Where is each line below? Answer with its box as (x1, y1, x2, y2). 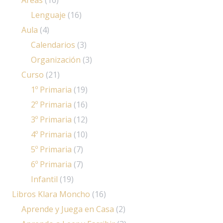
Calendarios (31, 39, 76, 50)
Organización (31, 54, 81, 65)
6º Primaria (31, 158, 72, 170)
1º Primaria (31, 84, 72, 95)
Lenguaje (31, 9, 66, 20)
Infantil (31, 173, 58, 185)
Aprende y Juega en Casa (21, 203, 114, 215)
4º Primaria (31, 128, 72, 140)
